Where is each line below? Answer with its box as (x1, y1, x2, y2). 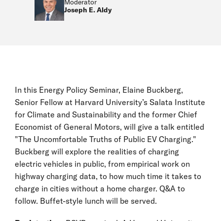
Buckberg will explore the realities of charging (15, 147, 179, 156)
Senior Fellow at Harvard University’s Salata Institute (15, 97, 205, 107)
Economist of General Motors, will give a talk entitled (15, 122, 204, 132)
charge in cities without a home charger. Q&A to (15, 184, 185, 193)
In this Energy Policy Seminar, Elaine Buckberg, (15, 85, 183, 95)
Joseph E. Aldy (64, 5, 112, 14)
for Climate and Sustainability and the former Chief (15, 110, 197, 119)
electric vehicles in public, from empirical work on (15, 159, 190, 169)
